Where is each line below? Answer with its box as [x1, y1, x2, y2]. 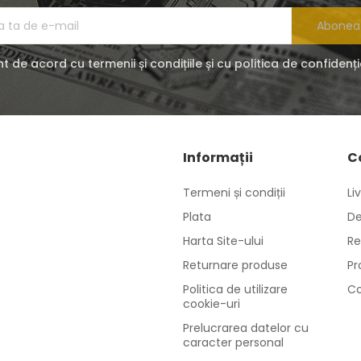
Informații [183, 148, 253, 168]
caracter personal [183, 334, 284, 351]
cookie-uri [183, 296, 240, 313]
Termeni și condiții [183, 185, 285, 201]
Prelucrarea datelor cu [183, 320, 309, 337]
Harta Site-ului [183, 233, 263, 250]
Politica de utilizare [183, 281, 288, 298]
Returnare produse [183, 257, 288, 274]
